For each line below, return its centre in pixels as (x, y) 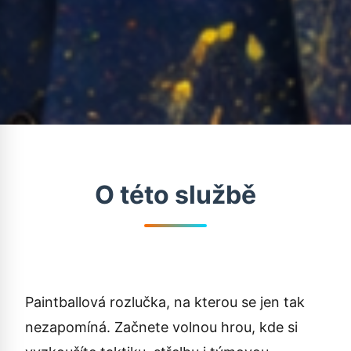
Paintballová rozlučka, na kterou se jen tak (165, 302)
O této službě (175, 195)
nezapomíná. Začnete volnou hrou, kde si (161, 327)
